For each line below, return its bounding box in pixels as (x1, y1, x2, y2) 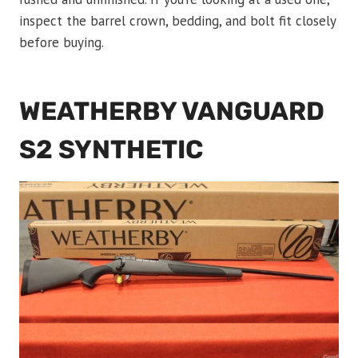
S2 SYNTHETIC (19, 134, 203, 165)
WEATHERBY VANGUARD (19, 96, 324, 127)
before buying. (19, 34, 104, 52)
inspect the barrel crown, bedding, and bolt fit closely (19, 12, 336, 30)
